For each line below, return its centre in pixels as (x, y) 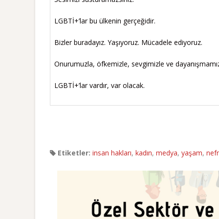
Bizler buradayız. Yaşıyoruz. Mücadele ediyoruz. (128, 42)
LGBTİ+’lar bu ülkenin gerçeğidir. (105, 21)
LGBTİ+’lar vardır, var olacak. (99, 85)
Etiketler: (73, 153)
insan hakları (112, 153)
